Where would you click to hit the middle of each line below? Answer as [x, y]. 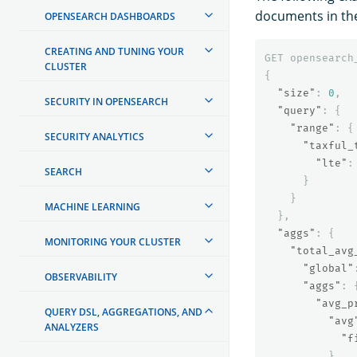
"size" [296, 92]
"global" [328, 268]
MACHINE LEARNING [92, 206]
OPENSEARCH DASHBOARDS [110, 16]
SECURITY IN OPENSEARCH [106, 101]
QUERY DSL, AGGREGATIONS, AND [124, 312]
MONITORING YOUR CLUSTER [113, 241]
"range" [312, 127]
